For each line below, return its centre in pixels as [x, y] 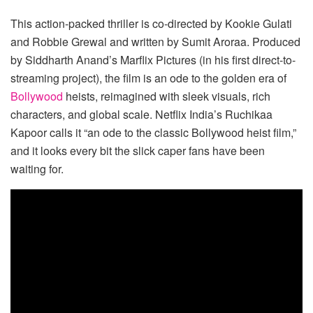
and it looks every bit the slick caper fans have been [138, 151]
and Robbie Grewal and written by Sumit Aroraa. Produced [155, 42]
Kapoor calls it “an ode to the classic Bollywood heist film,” [153, 133]
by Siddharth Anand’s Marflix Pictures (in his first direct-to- [153, 60]
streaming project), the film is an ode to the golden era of [148, 78]
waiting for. [37, 169]
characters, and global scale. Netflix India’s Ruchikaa [141, 115]
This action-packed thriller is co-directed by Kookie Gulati [151, 24]
